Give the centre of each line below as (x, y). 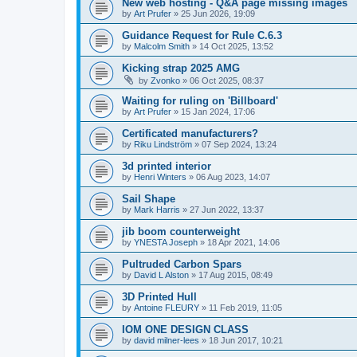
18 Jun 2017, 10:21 (246, 340)
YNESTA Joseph (166, 242)
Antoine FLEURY (167, 307)
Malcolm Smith (162, 46)
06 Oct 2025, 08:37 (227, 80)
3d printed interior (167, 166)
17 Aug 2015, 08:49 (235, 275)
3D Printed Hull (159, 296)
